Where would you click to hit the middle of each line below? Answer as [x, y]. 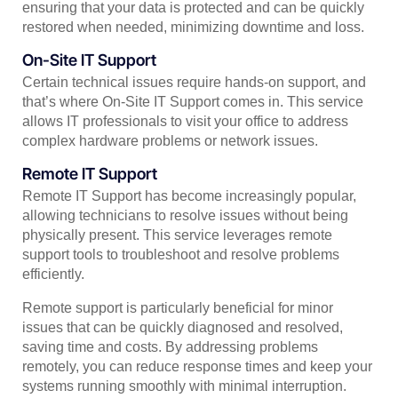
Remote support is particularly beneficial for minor [178, 308]
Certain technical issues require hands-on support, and [194, 83]
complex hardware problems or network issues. [170, 141]
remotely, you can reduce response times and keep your [197, 367]
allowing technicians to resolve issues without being [185, 216]
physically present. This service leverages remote [177, 235]
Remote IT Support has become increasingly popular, [189, 196]
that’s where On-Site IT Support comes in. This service [193, 102]
